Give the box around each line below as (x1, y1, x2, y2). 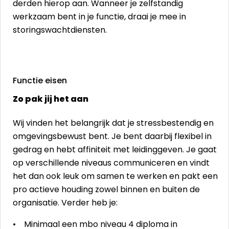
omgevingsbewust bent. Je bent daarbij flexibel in (13, 130, 212, 142)
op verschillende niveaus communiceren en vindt (13, 157, 210, 169)
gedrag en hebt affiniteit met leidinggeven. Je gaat (13, 144, 217, 155)
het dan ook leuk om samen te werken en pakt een (13, 170, 218, 182)
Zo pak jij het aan (13, 93, 88, 105)
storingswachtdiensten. (13, 24, 107, 36)
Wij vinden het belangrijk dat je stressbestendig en (13, 117, 214, 129)
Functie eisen (13, 75, 67, 86)
